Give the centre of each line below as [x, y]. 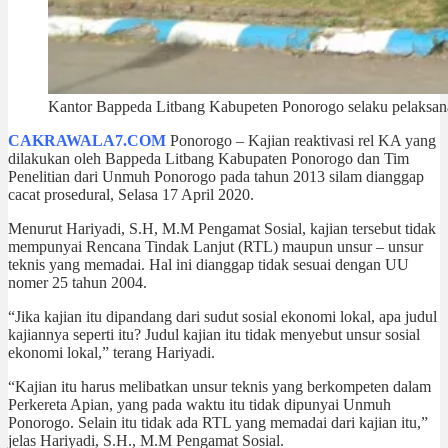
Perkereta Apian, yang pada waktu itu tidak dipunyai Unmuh [199, 404]
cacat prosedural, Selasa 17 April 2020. [131, 194]
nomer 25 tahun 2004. [77, 282]
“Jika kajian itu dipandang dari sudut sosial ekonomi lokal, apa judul [222, 316]
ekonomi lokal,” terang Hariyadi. [111, 352]
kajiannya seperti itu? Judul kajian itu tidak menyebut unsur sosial [214, 334]
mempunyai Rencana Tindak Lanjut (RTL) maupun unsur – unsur [215, 246]
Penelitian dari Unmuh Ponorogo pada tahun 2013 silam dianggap [216, 176]
